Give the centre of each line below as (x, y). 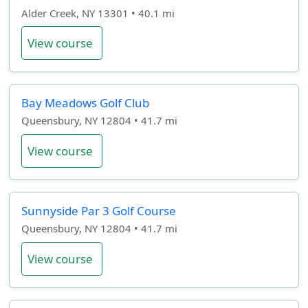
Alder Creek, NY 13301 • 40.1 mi (98, 13)
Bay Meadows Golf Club (85, 103)
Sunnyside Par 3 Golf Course (98, 210)
